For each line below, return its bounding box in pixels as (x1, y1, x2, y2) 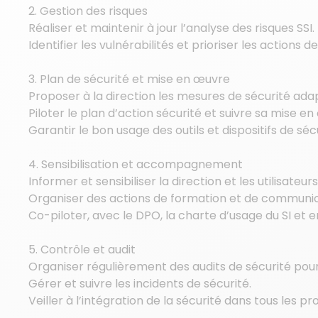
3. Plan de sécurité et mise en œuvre (28, 71, 230, 87)
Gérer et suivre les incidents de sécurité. (28, 275, 251, 292)
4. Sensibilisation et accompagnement (28, 156, 243, 172)
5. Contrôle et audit (28, 241, 136, 258)
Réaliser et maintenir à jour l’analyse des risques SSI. (28, 20, 314, 36)
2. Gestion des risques (28, 3, 148, 19)
